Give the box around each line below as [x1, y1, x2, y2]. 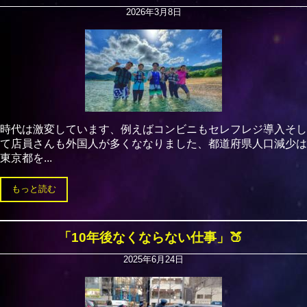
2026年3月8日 [125, 6, 182, 17]
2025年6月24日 [123, 254, 184, 265]
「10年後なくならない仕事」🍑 [58, 230, 243, 245]
